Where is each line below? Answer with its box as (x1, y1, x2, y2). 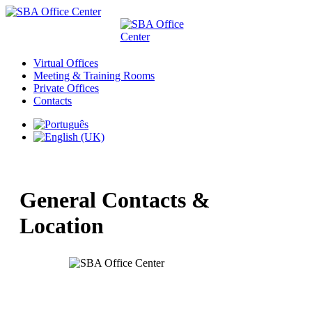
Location (19, 212, 104, 238)
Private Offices (33, 82, 99, 94)
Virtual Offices (33, 57, 98, 69)
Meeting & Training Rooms (33, 70, 155, 81)
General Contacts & (19, 187, 210, 212)
